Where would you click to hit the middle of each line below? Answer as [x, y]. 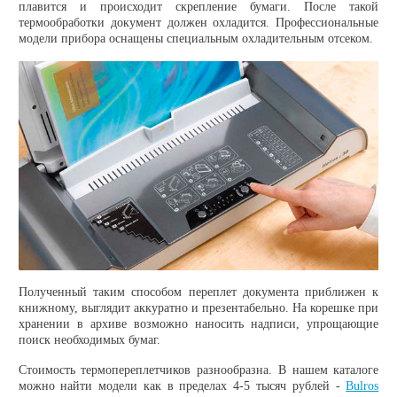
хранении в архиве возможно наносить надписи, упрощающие [198, 323]
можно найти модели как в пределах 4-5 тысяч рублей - [182, 385]
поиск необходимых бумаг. [89, 339]
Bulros [362, 385]
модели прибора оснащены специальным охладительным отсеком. [195, 38]
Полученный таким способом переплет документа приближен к [198, 292]
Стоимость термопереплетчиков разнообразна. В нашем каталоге [198, 370]
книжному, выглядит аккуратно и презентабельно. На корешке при [198, 307]
